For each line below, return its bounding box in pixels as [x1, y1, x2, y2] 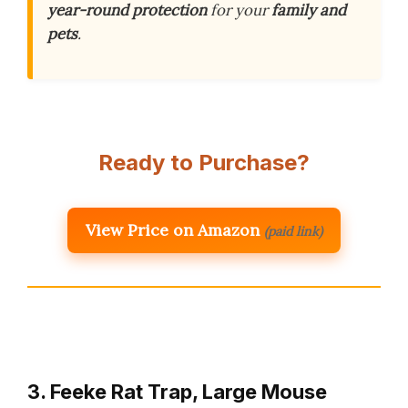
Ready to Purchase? [98, 149, 310, 177]
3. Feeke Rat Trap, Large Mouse [27, 380, 327, 404]
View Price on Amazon [86, 219, 260, 241]
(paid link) [264, 223, 322, 240]
